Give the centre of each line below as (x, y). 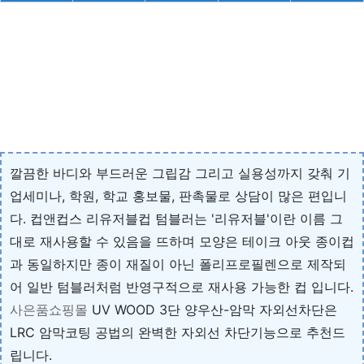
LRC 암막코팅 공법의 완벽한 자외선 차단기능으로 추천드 (178, 332)
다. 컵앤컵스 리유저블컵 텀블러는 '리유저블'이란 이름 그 (176, 218)
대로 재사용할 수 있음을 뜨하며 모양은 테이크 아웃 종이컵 (182, 241)
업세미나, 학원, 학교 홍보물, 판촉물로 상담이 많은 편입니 (178, 195)
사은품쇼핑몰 (49, 309)
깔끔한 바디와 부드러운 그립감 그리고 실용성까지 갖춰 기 (180, 173)
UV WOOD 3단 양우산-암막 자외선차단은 (212, 309)
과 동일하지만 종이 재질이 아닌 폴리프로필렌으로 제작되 (178, 264)
